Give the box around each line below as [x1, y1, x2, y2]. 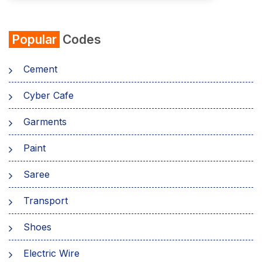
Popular [12, 32, 57, 47]
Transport [23, 194, 68, 206]
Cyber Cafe [23, 89, 74, 101]
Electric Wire [23, 247, 80, 259]
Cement [23, 63, 57, 75]
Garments [23, 115, 67, 127]
